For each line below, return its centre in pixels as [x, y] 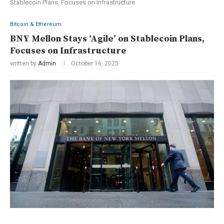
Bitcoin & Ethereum [36, 24]
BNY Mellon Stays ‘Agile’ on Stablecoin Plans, [107, 39]
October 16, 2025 [95, 64]
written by [24, 64]
